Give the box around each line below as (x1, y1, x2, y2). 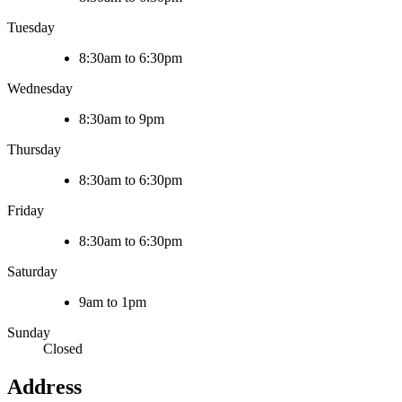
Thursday (7, 141, 61, 157)
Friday (7, 202, 44, 218)
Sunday (7, 324, 50, 340)
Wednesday (7, 80, 73, 96)
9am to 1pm (79, 293, 146, 310)
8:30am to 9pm (79, 110, 164, 127)
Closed (43, 340, 83, 356)
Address (7, 374, 82, 398)
